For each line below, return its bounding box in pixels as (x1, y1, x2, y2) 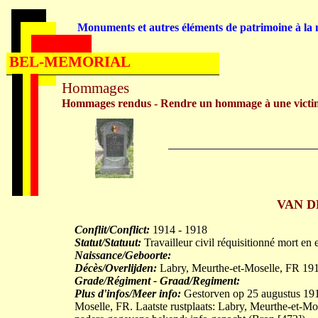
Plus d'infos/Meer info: (75, 287, 181, 300)
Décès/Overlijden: (75, 262, 157, 274)
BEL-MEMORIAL (9, 53, 131, 70)
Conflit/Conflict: (75, 224, 150, 236)
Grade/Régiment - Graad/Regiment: (75, 275, 240, 287)
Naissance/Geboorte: (75, 249, 171, 261)
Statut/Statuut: (75, 236, 141, 248)
